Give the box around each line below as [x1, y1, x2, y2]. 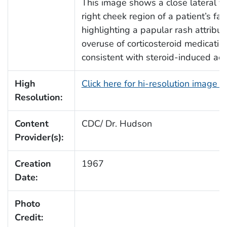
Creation [14, 157, 51, 170]
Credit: [14, 211, 43, 223]
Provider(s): [14, 131, 63, 143]
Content [14, 117, 49, 130]
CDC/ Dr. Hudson [81, 117, 152, 130]
